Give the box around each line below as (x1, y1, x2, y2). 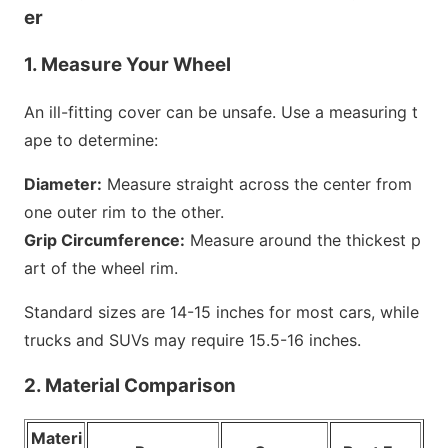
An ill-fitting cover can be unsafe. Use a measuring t (24, 101, 418, 122)
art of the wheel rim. (24, 257, 178, 278)
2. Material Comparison (24, 374, 236, 398)
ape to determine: (24, 129, 158, 150)
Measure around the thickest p (185, 229, 421, 250)
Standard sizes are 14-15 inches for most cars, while (24, 301, 419, 322)
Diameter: (24, 173, 102, 194)
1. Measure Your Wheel (24, 52, 231, 76)
